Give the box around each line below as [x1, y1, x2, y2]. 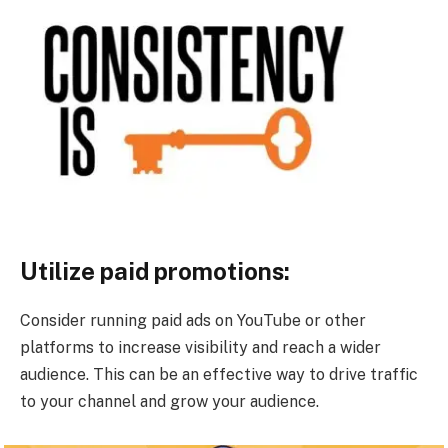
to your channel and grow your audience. [20, 391, 319, 411]
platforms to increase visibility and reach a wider [20, 337, 381, 357]
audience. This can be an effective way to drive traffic [20, 364, 418, 384]
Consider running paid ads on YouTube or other [20, 310, 366, 330]
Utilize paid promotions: [20, 256, 290, 285]
